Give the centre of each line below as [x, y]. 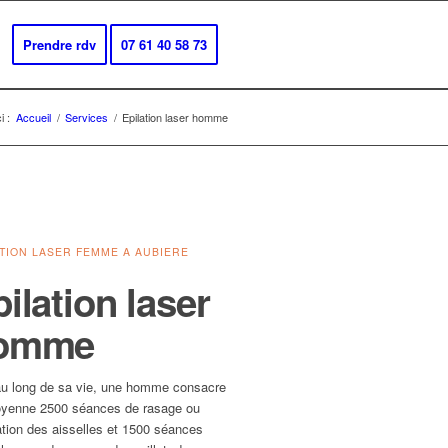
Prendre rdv [59, 44]
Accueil [33, 117]
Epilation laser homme [175, 117]
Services [86, 117]
